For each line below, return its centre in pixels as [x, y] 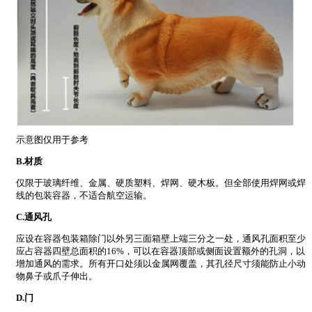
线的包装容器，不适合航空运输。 [84, 196]
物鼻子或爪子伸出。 [57, 276]
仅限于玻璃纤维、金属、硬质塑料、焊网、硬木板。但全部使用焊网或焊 [161, 183]
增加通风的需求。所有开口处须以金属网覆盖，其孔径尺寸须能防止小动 [161, 264]
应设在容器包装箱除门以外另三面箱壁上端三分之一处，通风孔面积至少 [161, 239]
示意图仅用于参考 [52, 140]
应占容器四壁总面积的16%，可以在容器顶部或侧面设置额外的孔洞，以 [161, 251]
